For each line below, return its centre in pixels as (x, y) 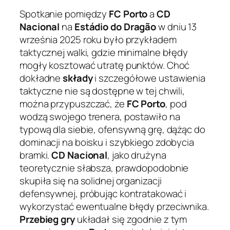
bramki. (36, 155)
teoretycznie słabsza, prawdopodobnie (104, 168)
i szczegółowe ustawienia (149, 78)
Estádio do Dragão (115, 27)
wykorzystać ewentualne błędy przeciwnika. (114, 207)
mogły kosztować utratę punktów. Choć (105, 65)
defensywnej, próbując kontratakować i (103, 194)
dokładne (41, 78)
